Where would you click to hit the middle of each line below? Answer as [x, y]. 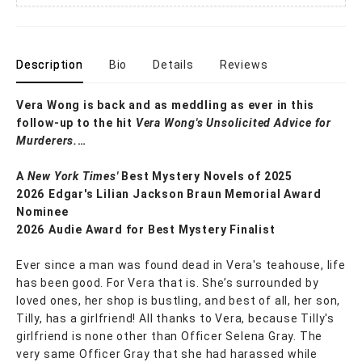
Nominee [42, 211]
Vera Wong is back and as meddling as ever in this [166, 105]
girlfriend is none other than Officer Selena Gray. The [170, 336]
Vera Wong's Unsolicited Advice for [234, 122]
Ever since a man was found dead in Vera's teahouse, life [181, 265]
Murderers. [47, 140]
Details [173, 64]
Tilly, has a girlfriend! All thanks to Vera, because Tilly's [175, 318]
